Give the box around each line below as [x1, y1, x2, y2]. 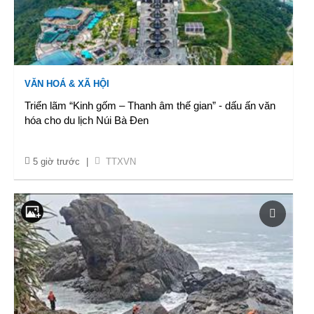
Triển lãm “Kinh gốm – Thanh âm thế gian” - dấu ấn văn [25, 100, 275, 111]
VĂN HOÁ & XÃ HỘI [25, 78, 109, 89]
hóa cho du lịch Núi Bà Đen [25, 114, 149, 126]
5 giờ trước [33, 156, 80, 167]
